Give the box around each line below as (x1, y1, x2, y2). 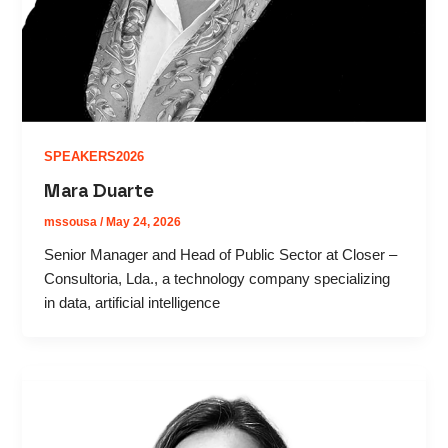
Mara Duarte (44, 181, 155, 201)
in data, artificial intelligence (44, 294, 221, 311)
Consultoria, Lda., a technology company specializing (44, 270, 391, 287)
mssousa (44, 214, 101, 229)
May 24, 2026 (106, 214, 182, 229)
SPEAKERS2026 (44, 149, 145, 165)
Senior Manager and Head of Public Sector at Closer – (44, 246, 398, 263)
